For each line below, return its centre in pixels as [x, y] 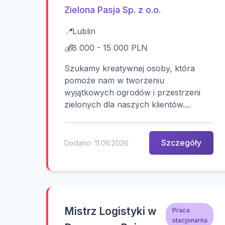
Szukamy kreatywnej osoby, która [130, 68]
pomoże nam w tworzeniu [114, 80]
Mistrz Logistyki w [110, 211]
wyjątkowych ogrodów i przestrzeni [132, 92]
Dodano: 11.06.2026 [96, 143]
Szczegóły [182, 143]
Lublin [84, 31]
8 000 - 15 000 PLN [110, 48]
